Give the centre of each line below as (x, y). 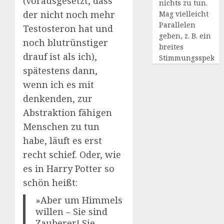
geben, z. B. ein (185, 36)
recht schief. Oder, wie (72, 154)
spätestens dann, (60, 70)
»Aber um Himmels (79, 200)
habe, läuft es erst (62, 140)
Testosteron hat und (68, 28)
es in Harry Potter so (69, 168)
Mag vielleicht (184, 14)
